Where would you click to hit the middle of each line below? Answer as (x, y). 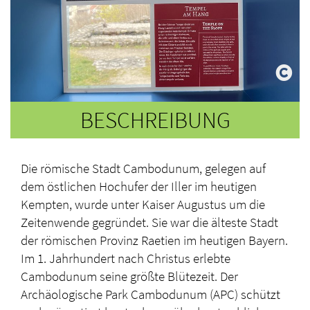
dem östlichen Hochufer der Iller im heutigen (139, 186)
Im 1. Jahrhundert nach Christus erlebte (126, 258)
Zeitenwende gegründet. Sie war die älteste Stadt (149, 222)
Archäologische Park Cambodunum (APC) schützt (151, 294)
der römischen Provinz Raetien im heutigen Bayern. (154, 240)
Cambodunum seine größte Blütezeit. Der (129, 276)
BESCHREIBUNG (155, 119)
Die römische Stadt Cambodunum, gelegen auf (143, 168)
